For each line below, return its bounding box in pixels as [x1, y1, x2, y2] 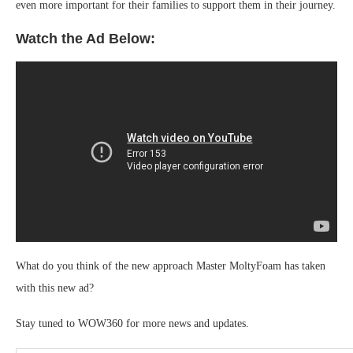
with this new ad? [16, 282, 94, 295]
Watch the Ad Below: [16, 31, 155, 46]
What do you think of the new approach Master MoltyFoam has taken [16, 260, 325, 273]
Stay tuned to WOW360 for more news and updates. [16, 318, 249, 330]
